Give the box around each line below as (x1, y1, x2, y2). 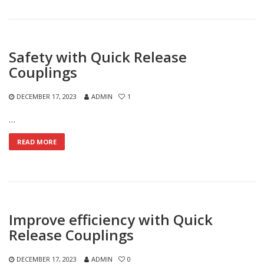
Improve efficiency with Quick (9, 210, 213, 229)
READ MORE (17, 137, 57, 146)
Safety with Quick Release (9, 47, 187, 67)
